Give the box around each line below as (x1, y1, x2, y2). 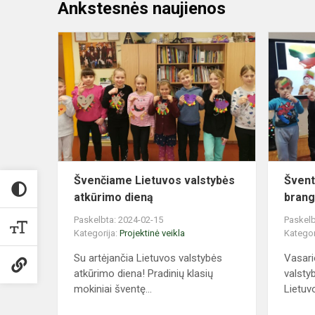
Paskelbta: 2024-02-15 (74, 214, 163, 226)
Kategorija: (74, 228, 120, 239)
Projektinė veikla (120, 228, 185, 239)
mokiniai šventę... (74, 283, 152, 296)
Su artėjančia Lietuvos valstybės (74, 252, 222, 265)
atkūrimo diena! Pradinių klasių (74, 267, 213, 281)
